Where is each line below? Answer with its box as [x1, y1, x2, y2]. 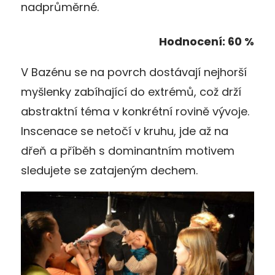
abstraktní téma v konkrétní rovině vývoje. [21, 104, 249, 120]
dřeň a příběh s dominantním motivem [21, 143, 234, 159]
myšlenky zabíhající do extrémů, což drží [21, 84, 241, 100]
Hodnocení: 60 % [159, 34, 254, 50]
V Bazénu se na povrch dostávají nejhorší [21, 64, 247, 80]
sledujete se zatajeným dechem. [21, 163, 198, 179]
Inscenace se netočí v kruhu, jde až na [21, 123, 228, 139]
